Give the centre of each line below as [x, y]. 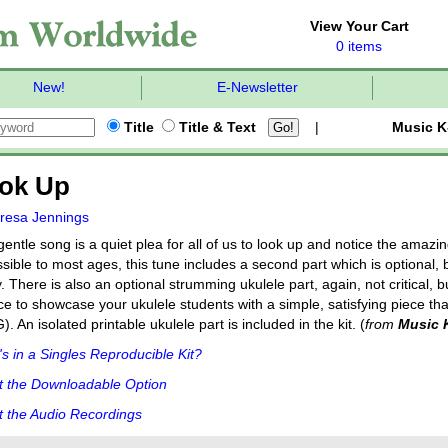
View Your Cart [359, 26]
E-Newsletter [257, 87]
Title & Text [216, 127]
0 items [359, 46]
